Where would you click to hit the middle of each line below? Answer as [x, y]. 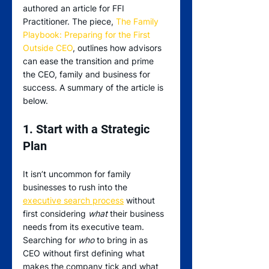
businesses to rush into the [76, 187]
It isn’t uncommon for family [78, 174]
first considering [56, 214]
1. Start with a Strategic [88, 129]
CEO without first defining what [85, 253]
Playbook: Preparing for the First [88, 35]
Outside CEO [48, 48]
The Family [138, 22]
